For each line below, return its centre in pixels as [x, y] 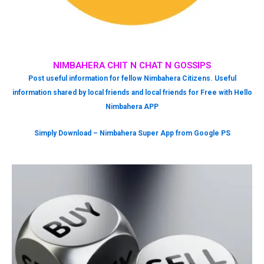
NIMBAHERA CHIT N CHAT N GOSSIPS [132, 66]
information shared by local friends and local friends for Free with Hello [132, 93]
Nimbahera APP [132, 107]
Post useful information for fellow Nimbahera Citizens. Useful [132, 79]
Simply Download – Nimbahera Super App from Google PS [132, 133]
